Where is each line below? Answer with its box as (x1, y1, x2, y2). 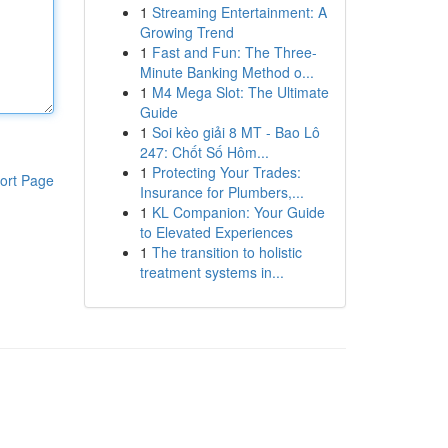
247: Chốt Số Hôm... (139, 142, 269, 162)
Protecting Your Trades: (151, 162, 301, 182)
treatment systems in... (139, 262, 284, 282)
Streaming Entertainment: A (151, 2, 327, 22)
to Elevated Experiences (139, 222, 293, 242)
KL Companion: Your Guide (151, 202, 325, 222)
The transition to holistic (151, 242, 302, 262)
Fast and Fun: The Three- (151, 42, 317, 62)
